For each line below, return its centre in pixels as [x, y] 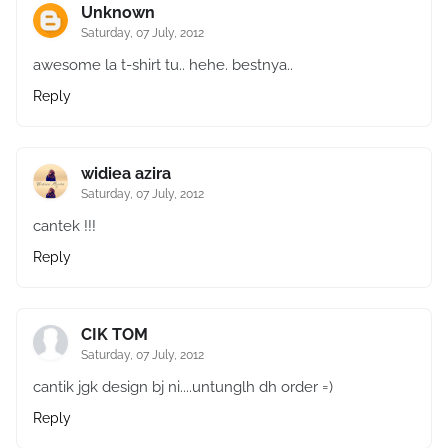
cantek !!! [64, 226]
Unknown [118, 12]
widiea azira [126, 173]
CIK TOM [114, 334]
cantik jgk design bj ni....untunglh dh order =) [183, 387]
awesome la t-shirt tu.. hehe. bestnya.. [163, 65]
